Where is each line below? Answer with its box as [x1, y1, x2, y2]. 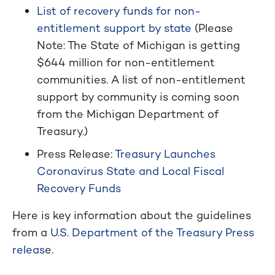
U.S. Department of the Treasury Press [50, 225, 254, 239]
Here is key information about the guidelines [12, 208, 251, 222]
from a [12, 225, 50, 239]
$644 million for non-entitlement [37, 55, 215, 69]
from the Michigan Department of [37, 107, 219, 121]
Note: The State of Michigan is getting [37, 38, 240, 52]
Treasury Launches [115, 147, 215, 161]
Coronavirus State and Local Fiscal [37, 164, 224, 178]
